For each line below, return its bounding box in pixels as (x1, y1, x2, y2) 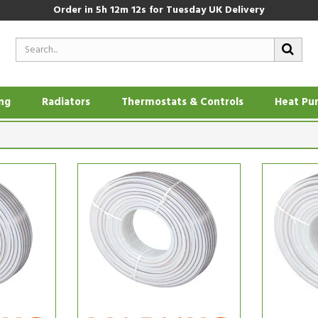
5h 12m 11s (97, 2, 149, 18)
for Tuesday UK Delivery (148, 2, 264, 18)
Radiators (42, 94, 90, 111)
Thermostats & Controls (121, 94, 243, 111)
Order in (54, 2, 97, 18)
